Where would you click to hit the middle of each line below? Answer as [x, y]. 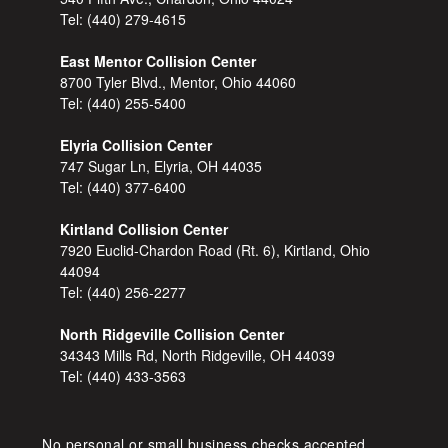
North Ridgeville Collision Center [172, 334]
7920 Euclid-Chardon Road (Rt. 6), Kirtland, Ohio [215, 250]
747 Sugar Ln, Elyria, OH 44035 [161, 166]
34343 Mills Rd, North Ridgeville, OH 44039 [198, 355]
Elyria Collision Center [136, 145]
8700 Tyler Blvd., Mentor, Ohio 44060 [178, 82]
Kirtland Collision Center [144, 229]
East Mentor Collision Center [158, 61]
